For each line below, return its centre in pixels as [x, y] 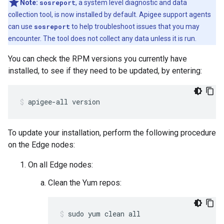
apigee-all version [64, 102]
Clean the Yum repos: [85, 183]
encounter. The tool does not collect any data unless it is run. [102, 38]
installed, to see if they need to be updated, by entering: [105, 71]
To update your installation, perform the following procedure [112, 133]
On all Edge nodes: [60, 165]
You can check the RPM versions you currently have [97, 59]
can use [21, 26]
